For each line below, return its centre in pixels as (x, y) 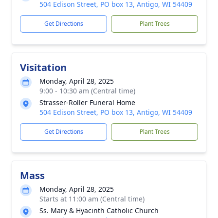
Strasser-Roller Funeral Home (87, 102)
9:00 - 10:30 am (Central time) (87, 91)
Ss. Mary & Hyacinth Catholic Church (99, 210)
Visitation (43, 67)
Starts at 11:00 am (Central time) (92, 199)
